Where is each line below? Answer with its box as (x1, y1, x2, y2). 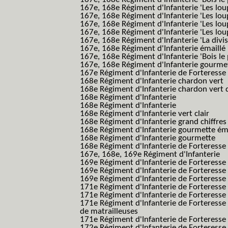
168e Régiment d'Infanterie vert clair (80, 109, 209, 118)
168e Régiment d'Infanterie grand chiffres (80, 118, 226, 126)
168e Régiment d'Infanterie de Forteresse (80, 142, 226, 151)
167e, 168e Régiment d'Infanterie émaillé (80, 44, 225, 53)
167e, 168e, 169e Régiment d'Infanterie (80, 150, 220, 159)
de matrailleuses (80, 207, 138, 216)
